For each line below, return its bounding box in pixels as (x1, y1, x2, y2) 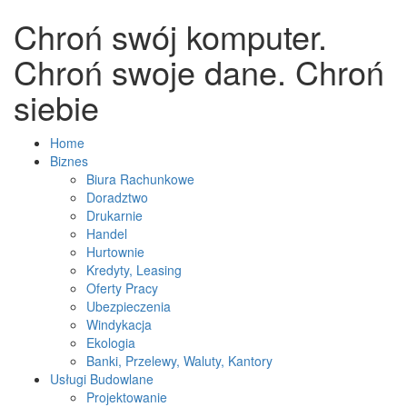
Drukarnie (86, 206, 143, 224)
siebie (14, 84, 99, 130)
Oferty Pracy (86, 279, 158, 297)
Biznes (50, 152, 88, 170)
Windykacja (86, 315, 152, 333)
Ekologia (86, 333, 135, 352)
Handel (86, 224, 127, 243)
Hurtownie (86, 243, 144, 261)
